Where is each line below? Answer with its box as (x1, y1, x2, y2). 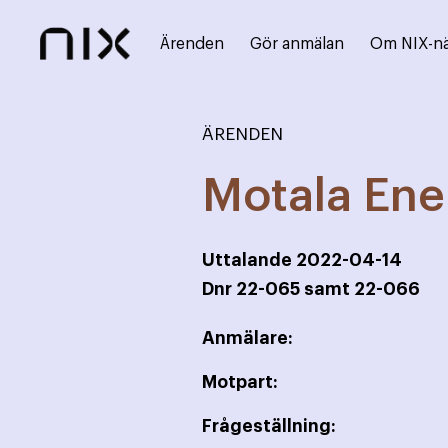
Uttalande (202, 251, 296, 269)
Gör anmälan (250, 36, 344, 52)
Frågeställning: (202, 417, 336, 435)
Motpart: (202, 373, 278, 391)
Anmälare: (202, 329, 293, 347)
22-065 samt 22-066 (236, 280, 420, 298)
